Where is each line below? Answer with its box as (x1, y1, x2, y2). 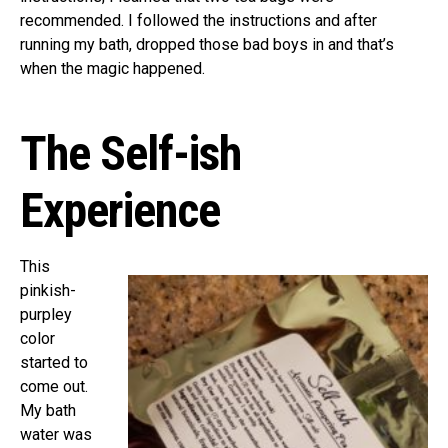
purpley (20, 304, 72, 324)
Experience (20, 181, 221, 239)
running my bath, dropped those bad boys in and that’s (20, 34, 394, 54)
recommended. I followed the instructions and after (20, 10, 377, 30)
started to (20, 352, 88, 372)
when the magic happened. (20, 58, 205, 78)
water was (20, 424, 92, 444)
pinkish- (20, 280, 76, 300)
